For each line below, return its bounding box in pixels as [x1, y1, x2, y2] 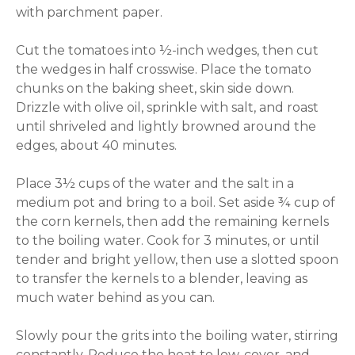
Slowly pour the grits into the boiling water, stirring [16, 328, 339, 344]
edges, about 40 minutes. [16, 138, 177, 154]
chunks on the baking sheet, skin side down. [16, 81, 295, 97]
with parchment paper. [16, 5, 163, 21]
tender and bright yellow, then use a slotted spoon [16, 252, 339, 268]
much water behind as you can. [16, 290, 219, 306]
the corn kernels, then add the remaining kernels [16, 214, 330, 230]
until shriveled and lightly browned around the [16, 119, 317, 135]
